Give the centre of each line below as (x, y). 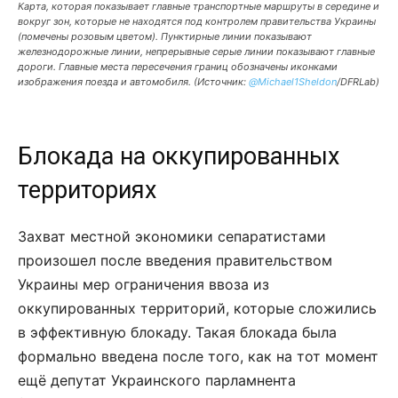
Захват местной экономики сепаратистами (172, 236)
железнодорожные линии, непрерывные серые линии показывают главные (196, 51)
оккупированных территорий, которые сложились (197, 308)
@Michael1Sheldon (293, 81)
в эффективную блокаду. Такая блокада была (177, 332)
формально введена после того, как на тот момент (198, 356)
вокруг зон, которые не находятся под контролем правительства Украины (197, 21)
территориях (87, 190)
